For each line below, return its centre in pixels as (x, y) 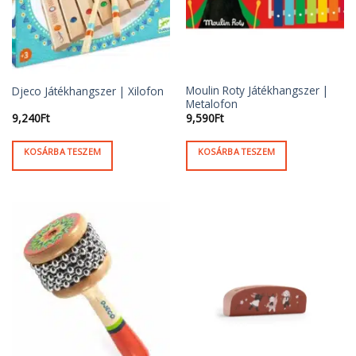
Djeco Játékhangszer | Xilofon (87, 91)
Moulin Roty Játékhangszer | (257, 90)
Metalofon (211, 103)
